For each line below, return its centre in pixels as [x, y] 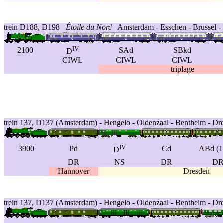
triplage [182, 69]
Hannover [73, 171]
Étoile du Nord [89, 27]
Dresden [196, 171]
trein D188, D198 [35, 27]
